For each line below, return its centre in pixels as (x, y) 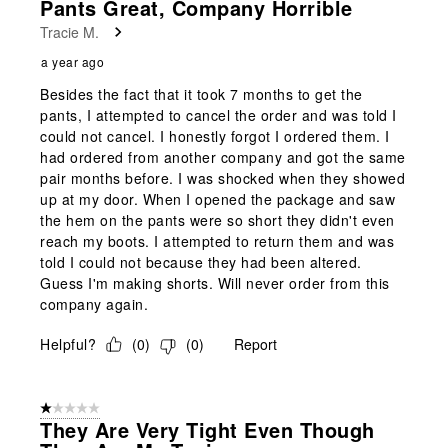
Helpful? (68, 343)
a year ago (72, 61)
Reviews (43, 14)
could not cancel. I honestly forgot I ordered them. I (215, 135)
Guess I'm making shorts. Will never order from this (215, 282)
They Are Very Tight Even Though (207, 429)
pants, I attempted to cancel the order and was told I (218, 114)
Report (255, 343)
